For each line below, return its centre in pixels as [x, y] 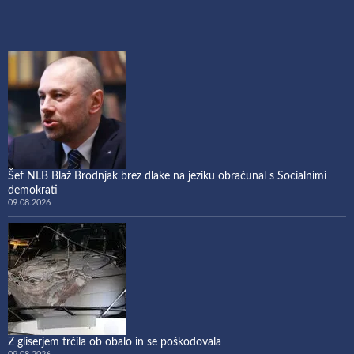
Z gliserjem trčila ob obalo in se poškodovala [115, 342]
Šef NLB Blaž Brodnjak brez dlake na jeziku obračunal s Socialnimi [167, 176]
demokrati [33, 190]
